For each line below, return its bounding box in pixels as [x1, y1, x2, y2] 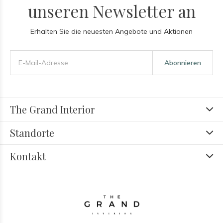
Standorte [10, 126, 54, 139]
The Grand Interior [10, 103, 95, 116]
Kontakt [10, 149, 46, 163]
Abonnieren [164, 58, 201, 67]
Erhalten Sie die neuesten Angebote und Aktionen [30, 27, 193, 36]
